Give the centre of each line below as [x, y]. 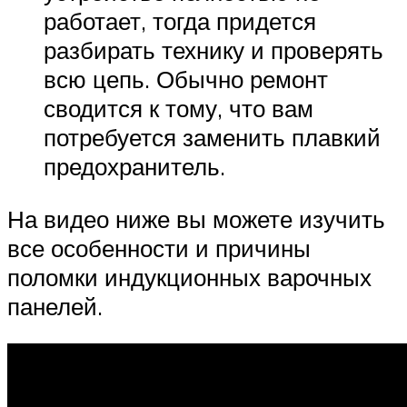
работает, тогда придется [180, 21]
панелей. [55, 306]
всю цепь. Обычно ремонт [186, 79]
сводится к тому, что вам [179, 109]
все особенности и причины [159, 248]
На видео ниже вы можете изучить [196, 218]
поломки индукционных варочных [189, 277]
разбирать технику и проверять [213, 50]
